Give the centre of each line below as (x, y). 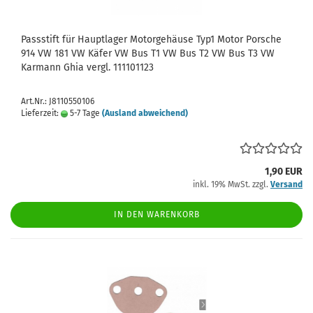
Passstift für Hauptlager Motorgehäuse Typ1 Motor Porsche (151, 39)
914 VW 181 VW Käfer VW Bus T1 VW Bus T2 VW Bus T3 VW (148, 53)
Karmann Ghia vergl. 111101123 (87, 67)
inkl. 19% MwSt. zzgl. (232, 184)
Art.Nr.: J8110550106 (58, 101)
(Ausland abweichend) (145, 113)
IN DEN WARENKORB (156, 214)
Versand (286, 184)
